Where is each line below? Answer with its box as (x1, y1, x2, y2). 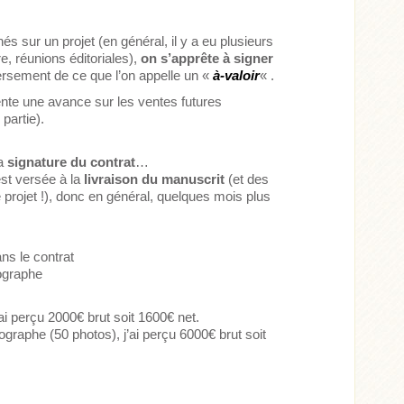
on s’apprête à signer (141, 50, 274, 67)
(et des (225, 171, 270, 188)
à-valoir (213, 68, 261, 84)
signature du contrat (7, 154, 136, 170)
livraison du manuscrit (84, 171, 225, 188)
